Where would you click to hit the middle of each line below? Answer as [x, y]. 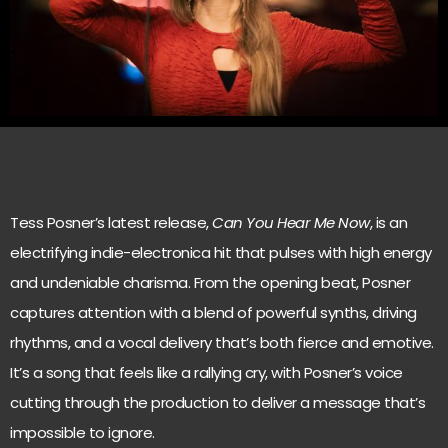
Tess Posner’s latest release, [111, 223]
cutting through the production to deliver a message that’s [217, 403]
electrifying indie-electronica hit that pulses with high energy [221, 253]
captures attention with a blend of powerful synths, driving [213, 313]
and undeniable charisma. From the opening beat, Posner [210, 283]
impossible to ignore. [82, 433]
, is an [388, 223]
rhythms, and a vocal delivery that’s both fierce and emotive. [222, 343]
